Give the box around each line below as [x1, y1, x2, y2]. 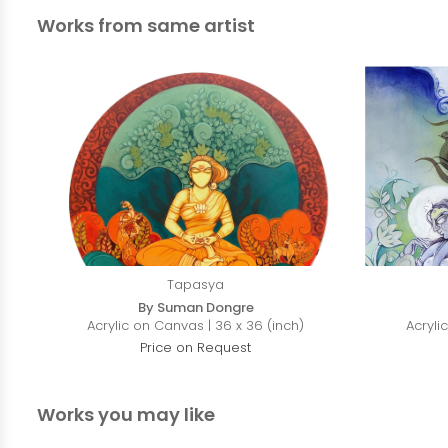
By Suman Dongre [137, 298, 254, 317]
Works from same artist [37, 13, 255, 38]
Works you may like [37, 402, 215, 427]
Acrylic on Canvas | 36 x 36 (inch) [87, 316, 305, 335]
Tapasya [167, 275, 225, 294]
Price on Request [140, 338, 252, 357]
